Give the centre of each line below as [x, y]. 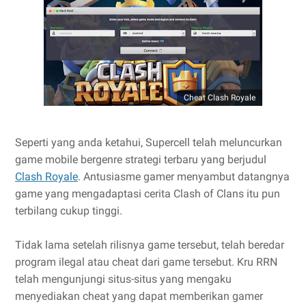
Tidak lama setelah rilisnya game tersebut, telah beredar [150, 245]
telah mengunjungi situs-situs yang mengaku [123, 279]
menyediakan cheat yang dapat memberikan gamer [139, 296]
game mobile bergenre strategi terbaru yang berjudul [141, 159]
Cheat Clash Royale [220, 98]
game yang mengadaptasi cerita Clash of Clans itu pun [148, 194]
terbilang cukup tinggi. [69, 211]
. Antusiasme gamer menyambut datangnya [184, 177]
